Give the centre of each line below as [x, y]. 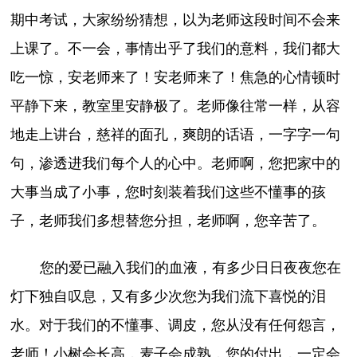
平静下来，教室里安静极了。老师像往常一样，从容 [176, 106]
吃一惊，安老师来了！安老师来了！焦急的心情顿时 [176, 78]
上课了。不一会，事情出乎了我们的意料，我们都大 [176, 49]
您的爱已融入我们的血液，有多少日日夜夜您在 [190, 267]
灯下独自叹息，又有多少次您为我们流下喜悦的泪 [169, 296]
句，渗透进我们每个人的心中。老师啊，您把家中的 [176, 164]
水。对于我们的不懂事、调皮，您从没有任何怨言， [176, 325]
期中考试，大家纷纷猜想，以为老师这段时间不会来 [176, 20]
